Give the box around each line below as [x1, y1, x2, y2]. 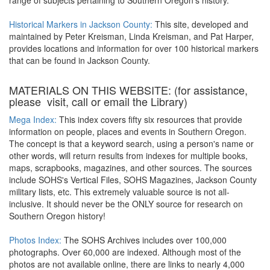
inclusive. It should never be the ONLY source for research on [9, 198, 243, 210]
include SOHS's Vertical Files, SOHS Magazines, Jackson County [9, 174, 257, 186]
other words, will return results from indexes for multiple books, [9, 149, 248, 162]
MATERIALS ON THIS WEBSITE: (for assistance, [9, 82, 248, 98]
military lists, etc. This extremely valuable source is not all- [9, 186, 230, 198]
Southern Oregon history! [9, 210, 105, 222]
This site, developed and [152, 18, 248, 30]
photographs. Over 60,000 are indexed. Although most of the [9, 246, 241, 258]
